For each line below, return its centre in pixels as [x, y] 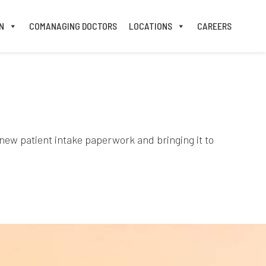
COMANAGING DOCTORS [73, 26]
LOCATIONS [151, 26]
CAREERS [214, 26]
